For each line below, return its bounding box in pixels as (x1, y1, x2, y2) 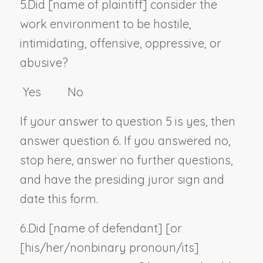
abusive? (19, 55, 68, 70)
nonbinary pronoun (69, 240, 176, 255)
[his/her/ (19, 240, 70, 255)
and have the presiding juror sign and (19, 171, 224, 187)
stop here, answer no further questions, (19, 152, 233, 167)
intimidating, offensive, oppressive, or (19, 35, 221, 50)
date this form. (19, 191, 98, 206)
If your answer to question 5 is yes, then (19, 113, 235, 129)
